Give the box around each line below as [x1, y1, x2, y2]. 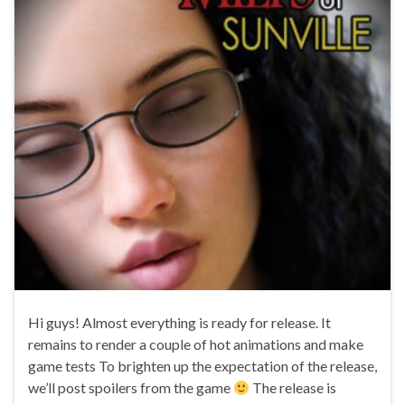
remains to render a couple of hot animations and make [28, 335, 363, 353]
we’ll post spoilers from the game [28, 379, 233, 397]
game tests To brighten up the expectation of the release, [28, 357, 377, 375]
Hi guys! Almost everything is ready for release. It [28, 314, 331, 332]
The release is [250, 379, 337, 397]
